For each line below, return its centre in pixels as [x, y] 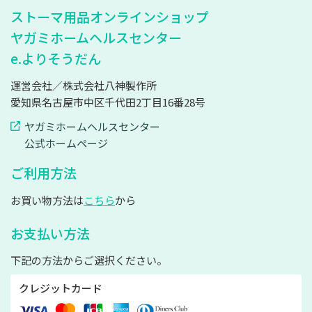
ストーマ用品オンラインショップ [110, 16]
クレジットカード [61, 288]
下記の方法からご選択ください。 [89, 260]
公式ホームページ [66, 143]
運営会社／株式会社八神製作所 [84, 86]
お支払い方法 [50, 233]
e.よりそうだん [56, 58]
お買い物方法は [47, 200]
